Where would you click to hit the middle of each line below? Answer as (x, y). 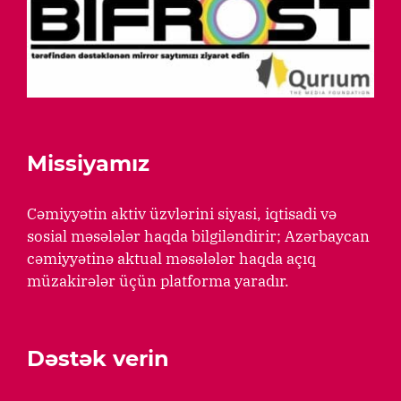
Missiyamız (88, 164)
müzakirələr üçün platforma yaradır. (158, 282)
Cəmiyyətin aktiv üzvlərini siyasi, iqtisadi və (182, 214)
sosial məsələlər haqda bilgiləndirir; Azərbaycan (198, 237)
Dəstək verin (98, 359)
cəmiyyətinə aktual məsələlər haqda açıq (171, 259)
